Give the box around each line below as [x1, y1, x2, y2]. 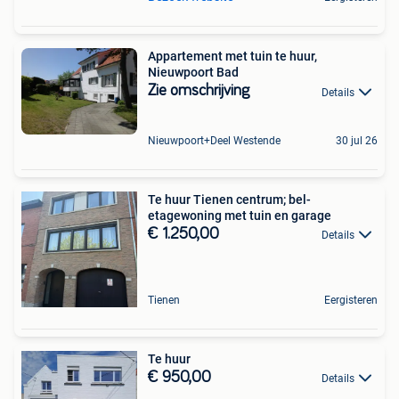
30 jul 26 [336, 134, 378, 147]
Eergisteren [324, 293, 378, 306]
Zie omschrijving [148, 83, 249, 100]
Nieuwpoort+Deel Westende [148, 134, 281, 147]
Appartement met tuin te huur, [148, 49, 317, 64]
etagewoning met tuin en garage [148, 208, 331, 223]
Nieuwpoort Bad [148, 65, 239, 80]
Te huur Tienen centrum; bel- [148, 191, 311, 207]
